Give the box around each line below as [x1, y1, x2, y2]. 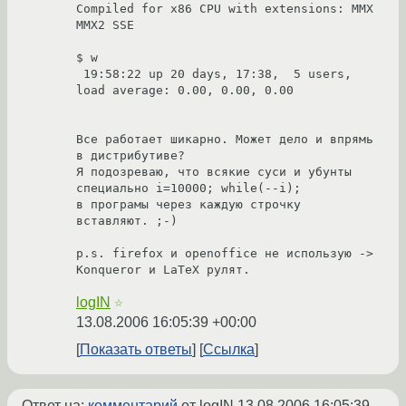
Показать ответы [80, 342, 192, 358]
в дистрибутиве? [76, 149, 185, 163]
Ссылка [203, 342, 255, 358]
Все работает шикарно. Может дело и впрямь [76, 132, 373, 147]
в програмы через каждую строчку [76, 198, 301, 212]
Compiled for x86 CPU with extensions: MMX [76, 2, 373, 16]
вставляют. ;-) [76, 214, 178, 228]
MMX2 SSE [76, 18, 134, 33]
